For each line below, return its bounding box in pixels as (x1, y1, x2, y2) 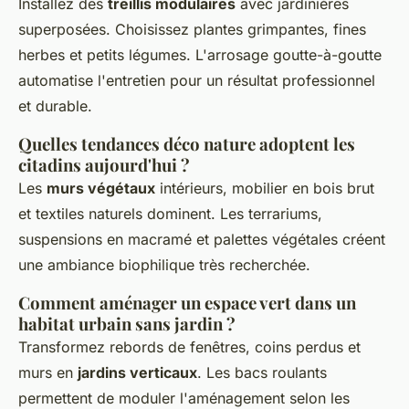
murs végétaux (47, 178, 155, 197)
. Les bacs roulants (197, 362, 327, 382)
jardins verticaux (78, 362, 197, 382)
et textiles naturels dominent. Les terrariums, (18, 204, 322, 223)
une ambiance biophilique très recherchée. (18, 255, 310, 274)
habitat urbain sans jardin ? (18, 311, 236, 335)
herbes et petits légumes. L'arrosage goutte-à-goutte (18, 45, 382, 64)
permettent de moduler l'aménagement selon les (18, 388, 350, 407)
